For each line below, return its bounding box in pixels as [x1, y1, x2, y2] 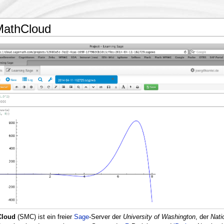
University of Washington [122, 213, 195, 221]
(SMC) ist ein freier [15, 213, 74, 221]
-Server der [88, 213, 123, 221]
